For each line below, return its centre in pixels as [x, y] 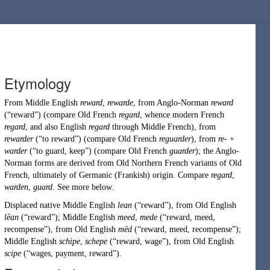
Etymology [38, 83]
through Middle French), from [163, 127]
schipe [70, 241]
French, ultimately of [42, 175]
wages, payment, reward [71, 253]
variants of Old [215, 163]
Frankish [132, 175]
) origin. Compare [179, 175]
